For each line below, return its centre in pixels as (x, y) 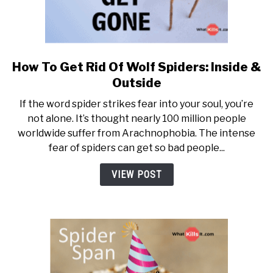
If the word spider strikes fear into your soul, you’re (136, 104)
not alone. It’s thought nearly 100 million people (136, 119)
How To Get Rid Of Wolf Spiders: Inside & (136, 67)
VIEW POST (136, 175)
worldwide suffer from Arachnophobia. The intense (136, 133)
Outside (136, 83)
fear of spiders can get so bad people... (136, 148)
